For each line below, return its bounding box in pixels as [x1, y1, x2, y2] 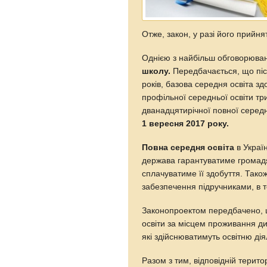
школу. [142, 66, 171, 76]
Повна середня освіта [142, 142, 235, 152]
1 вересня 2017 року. [142, 119, 229, 128]
